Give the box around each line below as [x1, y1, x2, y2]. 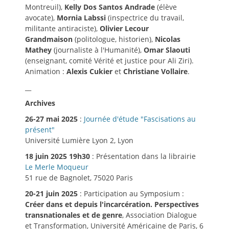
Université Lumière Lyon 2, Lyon [25, 135, 133, 146]
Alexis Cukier [66, 66, 112, 77]
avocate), [25, 13, 57, 23]
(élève [157, 2, 177, 12]
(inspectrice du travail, [108, 13, 184, 23]
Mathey [25, 45, 54, 55]
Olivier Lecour [100, 24, 149, 34]
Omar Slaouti [144, 45, 190, 55]
